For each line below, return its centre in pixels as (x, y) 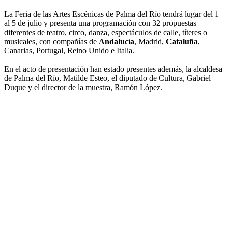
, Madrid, (150, 42)
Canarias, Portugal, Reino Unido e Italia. (69, 51)
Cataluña (182, 42)
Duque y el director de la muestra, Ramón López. (83, 88)
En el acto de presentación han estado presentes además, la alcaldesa (113, 69)
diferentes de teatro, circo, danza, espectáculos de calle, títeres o (106, 33)
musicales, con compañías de (51, 42)
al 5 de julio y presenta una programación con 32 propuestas (100, 23)
